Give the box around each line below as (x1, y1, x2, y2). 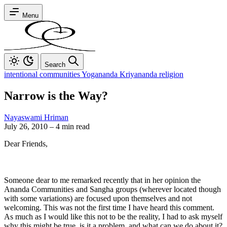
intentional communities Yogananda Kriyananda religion (4, 70, 183, 79)
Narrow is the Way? (4, 89, 108, 102)
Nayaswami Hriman (4, 112, 68, 122)
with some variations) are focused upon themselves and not (4, 194, 192, 203)
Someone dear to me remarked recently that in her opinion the (4, 175, 201, 184)
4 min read (56, 122, 90, 131)
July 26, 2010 (4, 122, 48, 131)
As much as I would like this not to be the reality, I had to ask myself (4, 212, 222, 221)
